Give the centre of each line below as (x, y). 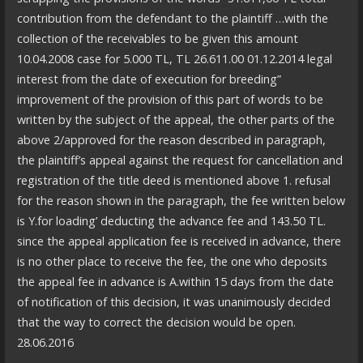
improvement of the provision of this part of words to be (170, 100)
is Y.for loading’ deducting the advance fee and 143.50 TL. (171, 221)
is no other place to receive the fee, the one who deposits (172, 262)
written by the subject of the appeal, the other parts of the (175, 120)
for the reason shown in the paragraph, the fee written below (181, 201)
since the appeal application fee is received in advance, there (179, 241)
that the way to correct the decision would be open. (156, 322)
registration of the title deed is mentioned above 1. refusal (173, 181)
